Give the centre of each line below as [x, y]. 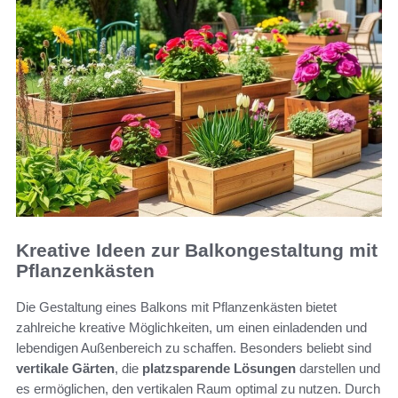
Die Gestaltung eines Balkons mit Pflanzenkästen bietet [176, 306]
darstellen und [338, 368]
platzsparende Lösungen [219, 368]
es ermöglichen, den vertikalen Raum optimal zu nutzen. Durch [198, 388]
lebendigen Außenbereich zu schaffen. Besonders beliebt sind [194, 347]
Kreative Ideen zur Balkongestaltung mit [197, 251]
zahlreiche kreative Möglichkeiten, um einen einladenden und [191, 327]
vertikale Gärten [65, 368]
